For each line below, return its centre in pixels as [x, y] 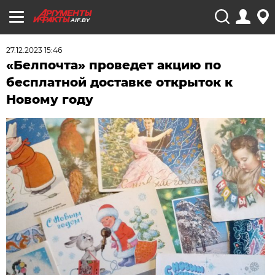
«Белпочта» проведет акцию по [114, 65]
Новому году [50, 99]
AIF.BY [80, 20]
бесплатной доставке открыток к [120, 82]
